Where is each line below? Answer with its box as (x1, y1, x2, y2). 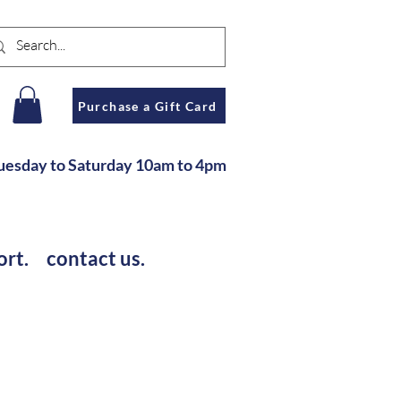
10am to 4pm (135, 154, 226, 175)
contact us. (47, 245, 145, 270)
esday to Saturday (5, 154, 135, 175)
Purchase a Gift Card (77, 98, 218, 114)
